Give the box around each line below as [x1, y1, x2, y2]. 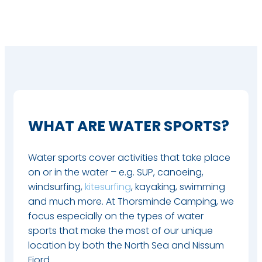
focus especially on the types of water [28, 209, 204, 223]
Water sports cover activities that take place [28, 150, 230, 164]
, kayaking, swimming [131, 180, 225, 194]
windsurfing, [28, 180, 85, 194]
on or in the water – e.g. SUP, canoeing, [28, 165, 204, 179]
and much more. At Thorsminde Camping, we [28, 194, 234, 208]
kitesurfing [85, 180, 131, 194]
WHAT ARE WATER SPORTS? [28, 115, 229, 136]
